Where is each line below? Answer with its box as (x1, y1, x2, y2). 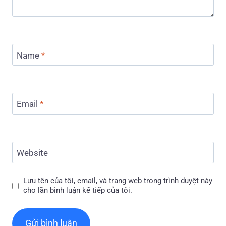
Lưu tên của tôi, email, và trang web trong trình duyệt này (23, 176, 213, 186)
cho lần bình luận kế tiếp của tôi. (23, 186, 133, 195)
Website (16, 148, 48, 158)
